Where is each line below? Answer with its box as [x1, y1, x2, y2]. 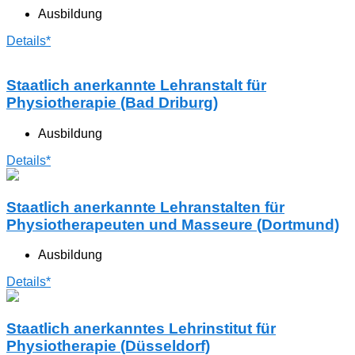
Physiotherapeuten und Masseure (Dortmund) [6, 216, 339, 233]
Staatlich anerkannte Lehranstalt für [6, 77, 266, 94]
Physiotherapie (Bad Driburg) [6, 94, 218, 112]
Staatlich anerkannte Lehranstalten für [6, 198, 284, 216]
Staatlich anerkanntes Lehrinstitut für [6, 320, 276, 338]
